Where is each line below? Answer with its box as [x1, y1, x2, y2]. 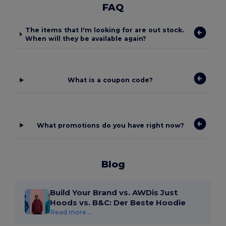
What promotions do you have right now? [36, 121, 184, 129]
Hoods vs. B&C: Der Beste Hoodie [50, 197, 186, 207]
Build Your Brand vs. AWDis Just [50, 187, 178, 197]
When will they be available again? [25, 34, 147, 42]
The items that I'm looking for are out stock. [25, 26, 184, 34]
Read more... [50, 208, 91, 216]
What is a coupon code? [68, 76, 153, 84]
